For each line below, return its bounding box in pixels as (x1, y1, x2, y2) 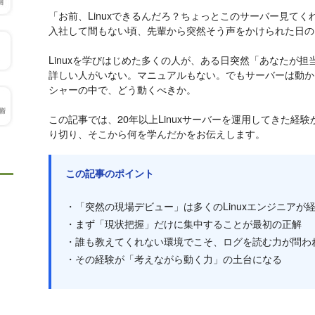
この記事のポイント (65, 166, 154, 181)
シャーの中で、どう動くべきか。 (49, 82, 196, 97)
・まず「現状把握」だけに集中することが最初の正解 (65, 216, 302, 231)
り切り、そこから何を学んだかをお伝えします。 (49, 126, 265, 141)
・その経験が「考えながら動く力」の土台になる (65, 251, 282, 266)
